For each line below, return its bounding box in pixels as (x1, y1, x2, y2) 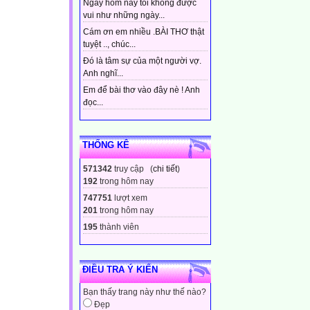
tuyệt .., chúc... (83, 39, 136, 50)
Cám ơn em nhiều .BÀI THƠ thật (83, 27, 204, 37)
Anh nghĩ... (83, 69, 123, 79)
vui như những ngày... (83, 10, 165, 21)
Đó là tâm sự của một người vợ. (83, 56, 201, 66)
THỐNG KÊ (82, 140, 129, 151)
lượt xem (112, 193, 147, 203)
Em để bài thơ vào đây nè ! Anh (83, 85, 200, 95)
